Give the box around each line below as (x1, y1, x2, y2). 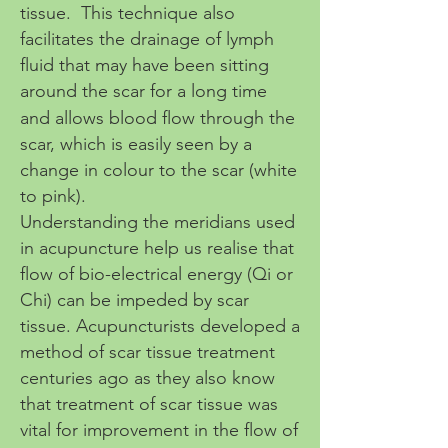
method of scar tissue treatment (20, 341, 275, 363)
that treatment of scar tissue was (20, 393, 278, 415)
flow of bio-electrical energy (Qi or (20, 263, 293, 285)
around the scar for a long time (20, 80, 267, 102)
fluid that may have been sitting (20, 54, 269, 76)
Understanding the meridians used (20, 211, 295, 233)
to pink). (20, 185, 91, 207)
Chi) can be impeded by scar (20, 289, 249, 311)
